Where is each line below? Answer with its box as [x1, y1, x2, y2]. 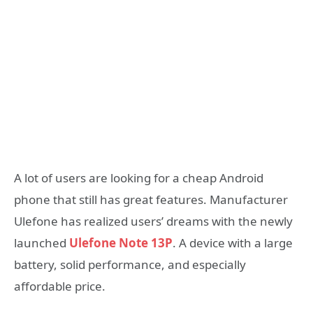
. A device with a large [173, 235, 293, 251]
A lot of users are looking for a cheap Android [14, 170, 263, 186]
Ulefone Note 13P [69, 235, 173, 251]
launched [14, 235, 69, 251]
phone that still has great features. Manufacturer [14, 191, 288, 208]
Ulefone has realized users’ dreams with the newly [14, 213, 293, 229]
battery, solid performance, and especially [14, 256, 246, 272]
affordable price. [14, 278, 105, 294]
